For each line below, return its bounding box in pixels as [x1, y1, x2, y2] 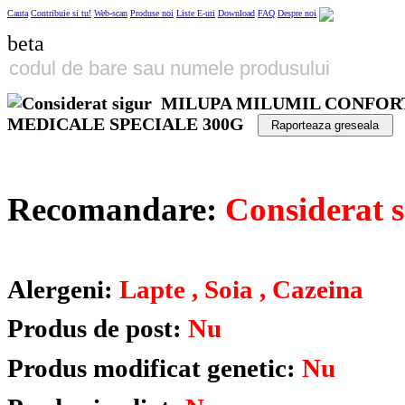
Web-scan [94, 8, 127, 19]
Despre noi [278, 8, 316, 19]
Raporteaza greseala [271, 118, 380, 133]
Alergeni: [7, 275, 113, 304]
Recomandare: [7, 190, 225, 228]
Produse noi [130, 8, 174, 19]
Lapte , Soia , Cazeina [113, 275, 363, 304]
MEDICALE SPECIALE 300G [7, 114, 244, 135]
